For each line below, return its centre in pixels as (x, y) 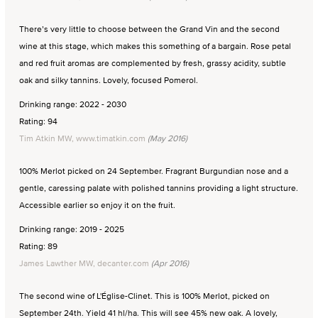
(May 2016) (166, 138)
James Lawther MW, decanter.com (84, 263)
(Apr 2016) (169, 263)
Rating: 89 (38, 246)
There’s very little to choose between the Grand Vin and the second (149, 29)
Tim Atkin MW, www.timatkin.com (82, 138)
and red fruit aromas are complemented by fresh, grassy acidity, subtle (153, 63)
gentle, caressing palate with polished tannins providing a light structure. (159, 188)
